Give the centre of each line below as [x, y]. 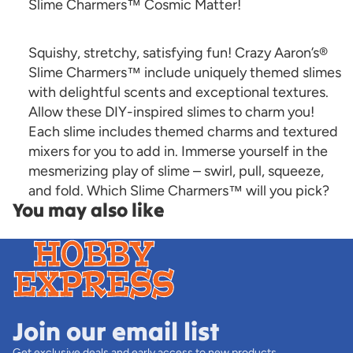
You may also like [89, 210]
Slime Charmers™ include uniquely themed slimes [185, 72]
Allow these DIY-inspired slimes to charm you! [171, 112]
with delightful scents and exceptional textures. [178, 92]
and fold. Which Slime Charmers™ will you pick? [179, 191]
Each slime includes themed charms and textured [183, 132]
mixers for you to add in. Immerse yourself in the [178, 151]
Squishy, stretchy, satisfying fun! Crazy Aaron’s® [178, 53]
